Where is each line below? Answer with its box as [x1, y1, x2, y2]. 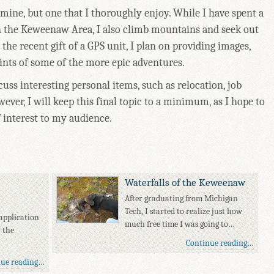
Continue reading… [185, 238, 254, 249]
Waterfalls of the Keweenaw [125, 176, 246, 189]
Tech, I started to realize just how [125, 206, 243, 217]
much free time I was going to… [125, 219, 235, 230]
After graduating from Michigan [125, 193, 239, 204]
